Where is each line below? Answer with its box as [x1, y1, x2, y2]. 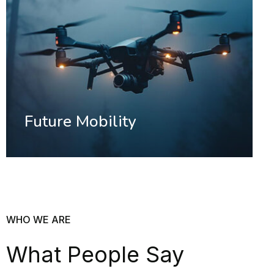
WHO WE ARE [6, 213, 71, 226]
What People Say [6, 240, 184, 268]
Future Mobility [24, 110, 136, 132]
